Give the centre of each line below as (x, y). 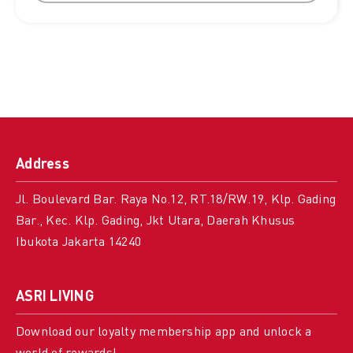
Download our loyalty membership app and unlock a (163, 333)
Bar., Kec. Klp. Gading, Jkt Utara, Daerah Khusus (155, 221)
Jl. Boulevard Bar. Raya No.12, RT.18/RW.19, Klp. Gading (176, 200)
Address (42, 165)
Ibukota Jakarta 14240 (78, 243)
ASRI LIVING (54, 297)
